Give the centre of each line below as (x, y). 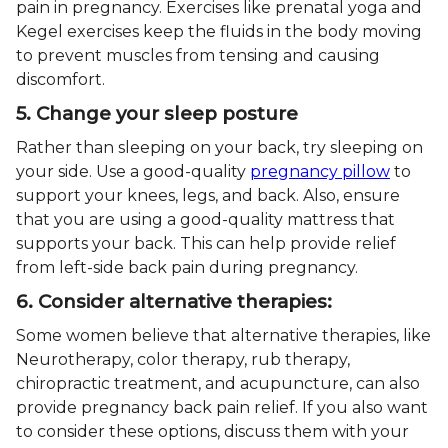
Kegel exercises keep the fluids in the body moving (219, 31)
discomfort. (60, 79)
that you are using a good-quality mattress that (205, 219)
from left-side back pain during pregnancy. (187, 267)
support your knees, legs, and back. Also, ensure (208, 195)
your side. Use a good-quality (133, 171)
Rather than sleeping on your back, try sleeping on (219, 147)
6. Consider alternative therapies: (174, 301)
